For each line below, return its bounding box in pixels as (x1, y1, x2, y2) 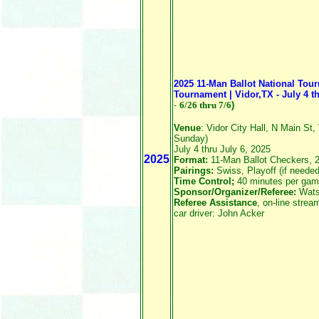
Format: (174, 155, 208, 165)
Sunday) (174, 133, 208, 144)
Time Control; (174, 176, 234, 187)
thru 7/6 (197, 100, 231, 110)
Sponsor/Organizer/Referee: (174, 187, 299, 197)
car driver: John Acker (174, 208, 264, 219)
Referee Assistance (174, 197, 257, 208)
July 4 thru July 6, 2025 (174, 144, 271, 155)
